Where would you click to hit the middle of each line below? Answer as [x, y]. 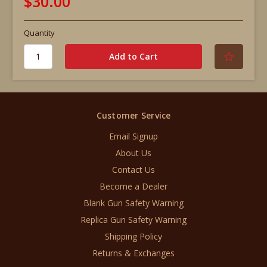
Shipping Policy [133, 237]
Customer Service [133, 116]
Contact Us [133, 170]
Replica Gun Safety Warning [133, 220]
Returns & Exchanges [133, 253]
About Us [133, 153]
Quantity [39, 32]
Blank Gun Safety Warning [133, 203]
